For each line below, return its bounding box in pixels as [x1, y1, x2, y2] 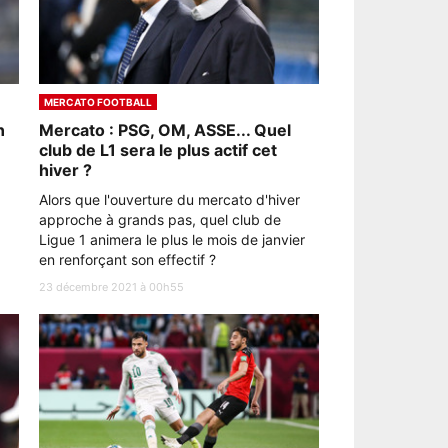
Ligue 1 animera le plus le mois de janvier [39, 230, 305, 248]
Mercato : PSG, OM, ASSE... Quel [39, 119, 291, 140]
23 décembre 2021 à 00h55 [39, 279, 184, 294]
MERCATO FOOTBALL [44, 95, 152, 108]
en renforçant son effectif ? [39, 250, 216, 268]
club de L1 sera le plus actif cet [39, 139, 277, 160]
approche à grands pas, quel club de [39, 210, 281, 228]
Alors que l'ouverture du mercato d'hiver [39, 190, 300, 208]
